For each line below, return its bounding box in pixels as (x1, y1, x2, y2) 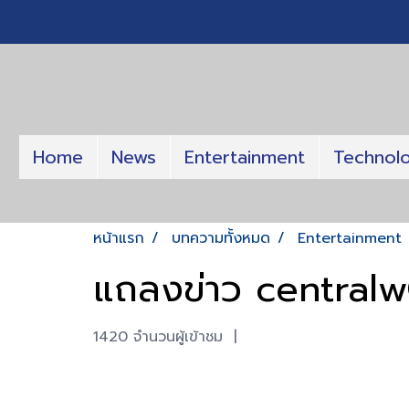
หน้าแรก (93, 227, 144, 250)
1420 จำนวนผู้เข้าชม (93, 326, 223, 349)
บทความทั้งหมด (172, 227, 270, 250)
